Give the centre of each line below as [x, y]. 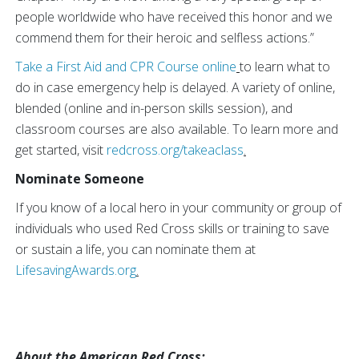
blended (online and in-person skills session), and [154, 109]
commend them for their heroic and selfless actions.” [165, 38]
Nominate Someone [80, 179]
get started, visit [61, 150]
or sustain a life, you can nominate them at [135, 250]
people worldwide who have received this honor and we [174, 17]
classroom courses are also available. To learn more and [177, 129]
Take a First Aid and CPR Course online [126, 67]
